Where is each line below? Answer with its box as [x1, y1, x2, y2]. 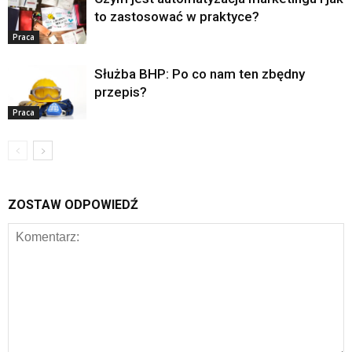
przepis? [94, 83, 147, 100]
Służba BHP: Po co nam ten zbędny [94, 65, 305, 82]
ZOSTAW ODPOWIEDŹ [8, 196, 138, 212]
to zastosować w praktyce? [94, 8, 259, 24]
